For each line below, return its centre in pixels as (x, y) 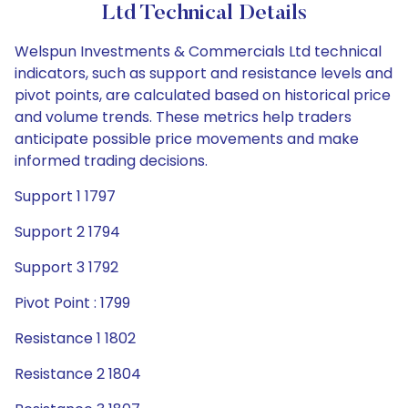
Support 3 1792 (66, 267)
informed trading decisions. (111, 161)
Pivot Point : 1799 (72, 303)
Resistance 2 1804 (78, 374)
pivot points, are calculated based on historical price (203, 95)
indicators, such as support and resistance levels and (204, 73)
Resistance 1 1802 (75, 338)
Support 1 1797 (65, 196)
